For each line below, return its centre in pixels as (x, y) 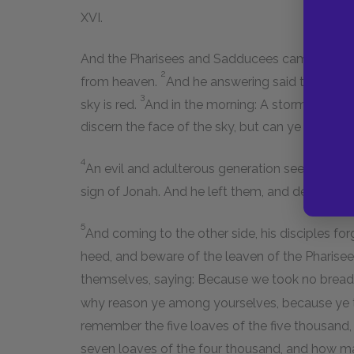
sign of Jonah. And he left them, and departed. (215, 191)
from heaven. (121, 82)
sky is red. (110, 105)
